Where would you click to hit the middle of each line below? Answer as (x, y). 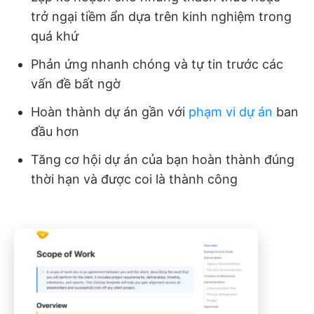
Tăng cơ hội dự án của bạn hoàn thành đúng (163, 160)
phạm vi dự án (231, 112)
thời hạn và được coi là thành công (134, 179)
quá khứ (55, 36)
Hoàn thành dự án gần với (110, 112)
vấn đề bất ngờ (76, 84)
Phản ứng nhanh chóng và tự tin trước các (157, 64)
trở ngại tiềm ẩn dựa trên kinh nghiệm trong (161, 17)
